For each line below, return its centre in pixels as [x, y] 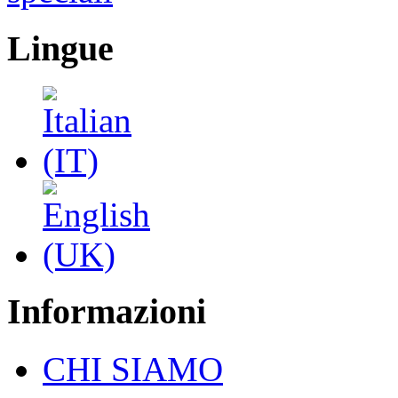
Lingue [60, 48]
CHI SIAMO [133, 370]
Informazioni [107, 312]
